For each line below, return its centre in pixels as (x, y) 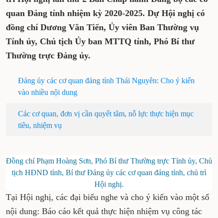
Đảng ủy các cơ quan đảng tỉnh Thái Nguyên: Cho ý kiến (106, 81)
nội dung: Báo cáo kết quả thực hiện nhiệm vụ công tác (104, 211)
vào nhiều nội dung (48, 92)
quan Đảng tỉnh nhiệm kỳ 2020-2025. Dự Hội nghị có (105, 13)
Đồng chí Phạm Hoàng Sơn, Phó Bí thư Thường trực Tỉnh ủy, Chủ (109, 161)
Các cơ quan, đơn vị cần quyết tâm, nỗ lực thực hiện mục (106, 114)
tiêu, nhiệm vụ (40, 125)
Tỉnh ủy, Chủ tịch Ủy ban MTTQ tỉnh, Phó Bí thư (100, 41)
